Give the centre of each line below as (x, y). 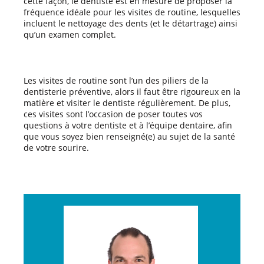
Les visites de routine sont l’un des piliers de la (116, 80)
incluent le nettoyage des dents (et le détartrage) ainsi (131, 23)
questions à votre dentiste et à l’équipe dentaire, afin (128, 125)
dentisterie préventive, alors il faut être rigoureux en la (132, 91)
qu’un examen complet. (70, 34)
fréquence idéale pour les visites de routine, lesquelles (132, 12)
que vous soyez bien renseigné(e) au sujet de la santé (129, 136)
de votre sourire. (56, 147)
